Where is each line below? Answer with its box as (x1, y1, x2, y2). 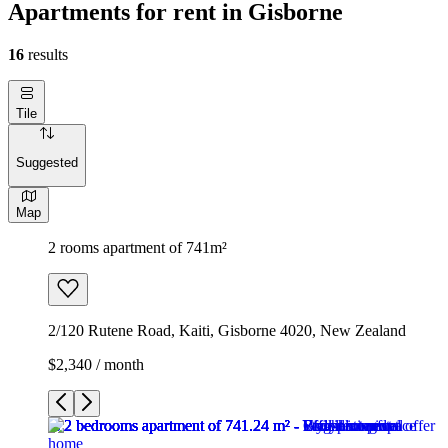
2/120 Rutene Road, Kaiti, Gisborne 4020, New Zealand (48, 321, 406, 339)
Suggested (16, 155, 78, 171)
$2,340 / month (48, 355, 144, 373)
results (24, 45, 68, 63)
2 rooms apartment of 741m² (48, 238, 227, 256)
